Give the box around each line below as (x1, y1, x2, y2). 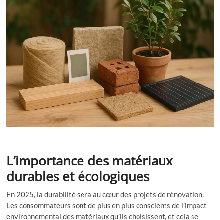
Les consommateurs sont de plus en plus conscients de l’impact (6, 200, 207, 210)
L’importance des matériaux (6, 151, 173, 169)
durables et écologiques (6, 167, 150, 185)
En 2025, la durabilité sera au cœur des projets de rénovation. (6, 190, 204, 199)
